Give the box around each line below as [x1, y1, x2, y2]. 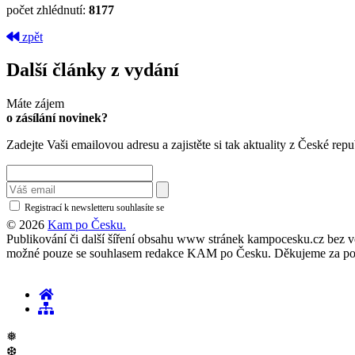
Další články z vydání [6, 59, 179, 81]
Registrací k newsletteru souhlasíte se [22, 202, 166, 214]
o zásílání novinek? [6, 111, 108, 125]
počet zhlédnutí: [6, 2, 89, 17]
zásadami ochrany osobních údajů [170, 202, 296, 214]
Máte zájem [6, 97, 64, 111]
